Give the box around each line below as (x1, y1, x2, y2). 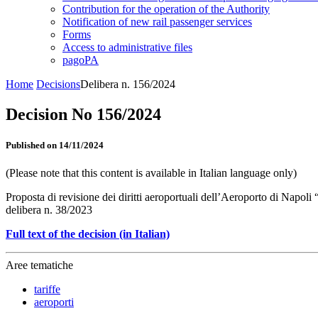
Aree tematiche (6, 259, 73, 272)
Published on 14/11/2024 (6, 140, 104, 151)
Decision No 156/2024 (6, 104, 161, 124)
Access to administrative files (62, 41, 192, 53)
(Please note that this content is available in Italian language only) (6, 167, 297, 180)
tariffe (34, 283, 60, 296)
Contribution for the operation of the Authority (62, 3, 270, 15)
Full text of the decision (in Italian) (6, 228, 170, 241)
